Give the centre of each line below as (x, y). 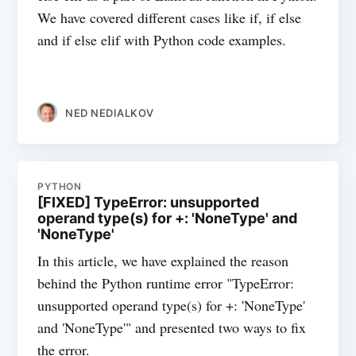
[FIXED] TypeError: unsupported (149, 203)
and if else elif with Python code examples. (162, 39)
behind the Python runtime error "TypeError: (166, 283)
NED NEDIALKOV (110, 112)
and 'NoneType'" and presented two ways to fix (172, 328)
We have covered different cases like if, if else (170, 17)
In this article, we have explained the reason (163, 261)
